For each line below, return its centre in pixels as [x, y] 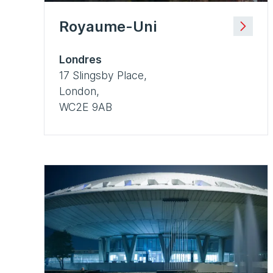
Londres [80, 59]
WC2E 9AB [86, 107]
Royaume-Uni [108, 26]
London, [79, 91]
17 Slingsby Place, [103, 75]
